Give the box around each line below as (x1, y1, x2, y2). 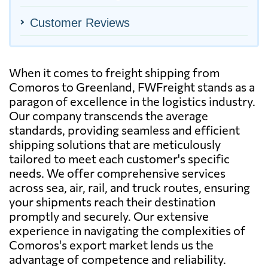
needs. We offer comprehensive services (9, 165, 226, 180)
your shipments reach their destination (9, 194, 215, 209)
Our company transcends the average (9, 108, 208, 123)
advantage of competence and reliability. (9, 251, 226, 266)
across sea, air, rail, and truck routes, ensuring (9, 179, 250, 194)
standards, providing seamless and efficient (9, 122, 240, 137)
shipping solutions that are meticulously (9, 136, 221, 151)
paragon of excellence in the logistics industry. (9, 93, 255, 108)
